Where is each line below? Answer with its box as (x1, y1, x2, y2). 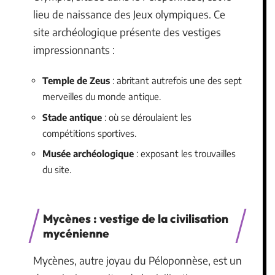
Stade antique (42, 111, 102, 123)
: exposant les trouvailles (134, 148, 236, 159)
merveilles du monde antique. (42, 91, 161, 102)
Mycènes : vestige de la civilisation (43, 211, 228, 226)
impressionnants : (33, 42, 115, 56)
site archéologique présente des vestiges (33, 25, 221, 39)
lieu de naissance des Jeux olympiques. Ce (33, 7, 225, 21)
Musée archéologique (42, 148, 134, 159)
